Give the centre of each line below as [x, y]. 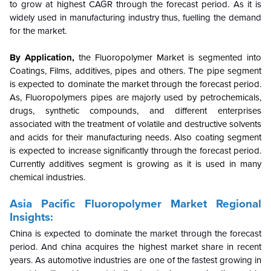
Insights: [31, 217]
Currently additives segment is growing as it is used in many [135, 164]
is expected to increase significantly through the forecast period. [135, 151]
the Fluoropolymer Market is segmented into [168, 58]
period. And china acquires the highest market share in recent [135, 247]
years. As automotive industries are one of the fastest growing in [135, 260]
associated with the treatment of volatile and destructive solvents [135, 124]
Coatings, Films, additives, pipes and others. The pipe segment [135, 71]
